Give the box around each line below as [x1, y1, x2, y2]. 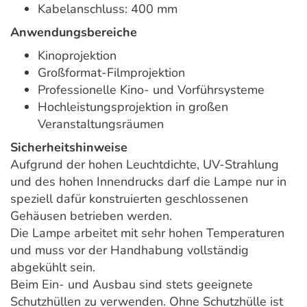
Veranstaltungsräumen [38, 116, 164, 133]
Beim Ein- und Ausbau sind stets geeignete [10, 276, 253, 293]
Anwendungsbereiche [10, 24, 137, 41]
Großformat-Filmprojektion [38, 64, 185, 82]
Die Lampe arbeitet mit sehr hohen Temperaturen [10, 225, 284, 242]
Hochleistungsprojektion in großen [38, 99, 228, 116]
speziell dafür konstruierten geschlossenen [10, 191, 248, 208]
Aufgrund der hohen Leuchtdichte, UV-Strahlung [10, 156, 279, 173]
